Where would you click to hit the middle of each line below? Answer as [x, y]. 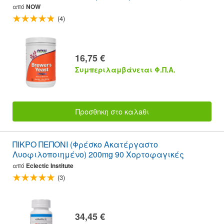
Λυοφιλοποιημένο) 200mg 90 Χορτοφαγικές [98, 154]
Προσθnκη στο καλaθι [112, 111]
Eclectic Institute [50, 166]
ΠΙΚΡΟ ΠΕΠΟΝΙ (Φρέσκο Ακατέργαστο [85, 144]
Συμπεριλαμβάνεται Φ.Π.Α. [125, 69]
